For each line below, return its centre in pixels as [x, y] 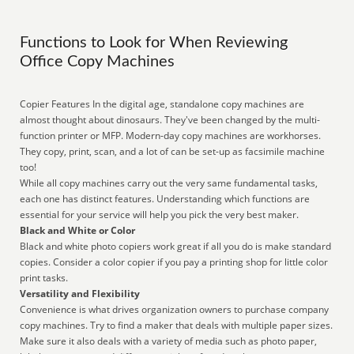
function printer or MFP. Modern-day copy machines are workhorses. [171, 136]
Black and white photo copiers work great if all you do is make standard [176, 246]
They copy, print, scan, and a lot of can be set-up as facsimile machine [173, 151]
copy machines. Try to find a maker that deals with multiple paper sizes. [177, 325]
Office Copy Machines [98, 62]
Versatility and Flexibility [80, 294]
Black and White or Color [78, 230]
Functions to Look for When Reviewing [154, 43]
